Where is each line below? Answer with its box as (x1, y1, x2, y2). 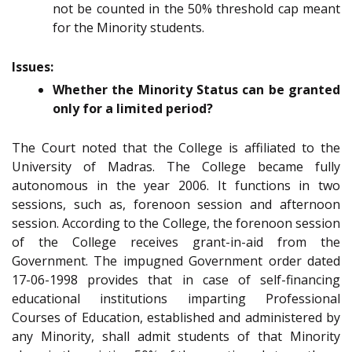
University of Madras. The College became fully (12, 158, 340, 176)
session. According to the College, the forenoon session (12, 214, 340, 233)
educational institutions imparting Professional (12, 290, 340, 308)
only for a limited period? (53, 100, 213, 118)
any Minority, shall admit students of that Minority (12, 328, 340, 346)
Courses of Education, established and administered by (12, 309, 340, 327)
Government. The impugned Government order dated (12, 252, 340, 270)
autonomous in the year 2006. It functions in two (12, 177, 340, 195)
